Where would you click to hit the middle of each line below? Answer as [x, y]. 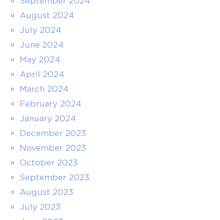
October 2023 [49, 163]
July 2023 [40, 207]
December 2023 [53, 133]
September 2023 [55, 177]
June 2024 [42, 45]
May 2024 [40, 59]
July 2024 [41, 30]
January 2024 [48, 118]
